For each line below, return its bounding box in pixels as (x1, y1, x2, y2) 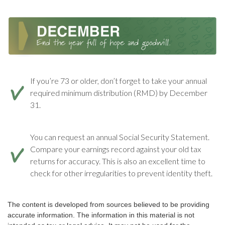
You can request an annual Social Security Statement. (30, 132, 209, 142)
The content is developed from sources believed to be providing (8, 200, 209, 209)
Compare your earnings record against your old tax (30, 144, 201, 154)
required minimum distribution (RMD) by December (30, 88, 207, 98)
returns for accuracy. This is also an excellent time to (30, 156, 205, 166)
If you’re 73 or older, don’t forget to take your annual (30, 76, 207, 86)
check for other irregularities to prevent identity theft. (30, 168, 212, 178)
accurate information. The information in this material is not (8, 211, 194, 219)
